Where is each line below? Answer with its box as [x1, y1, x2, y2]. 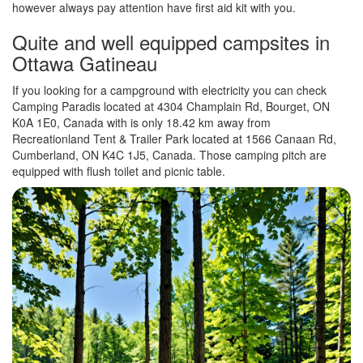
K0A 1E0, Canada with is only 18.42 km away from [12, 114, 271, 131]
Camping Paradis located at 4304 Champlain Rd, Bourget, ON [12, 98, 330, 115]
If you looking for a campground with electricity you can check [12, 82, 327, 99]
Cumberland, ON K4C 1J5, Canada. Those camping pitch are [12, 147, 327, 164]
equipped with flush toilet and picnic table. [12, 163, 225, 180]
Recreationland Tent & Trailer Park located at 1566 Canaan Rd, [12, 130, 336, 147]
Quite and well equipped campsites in [12, 28, 330, 57]
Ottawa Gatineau [12, 49, 157, 78]
